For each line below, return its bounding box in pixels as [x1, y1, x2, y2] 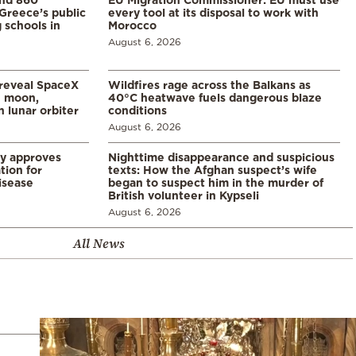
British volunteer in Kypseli [108, 188, 259, 201]
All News [72, 234, 125, 252]
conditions [108, 103, 167, 116]
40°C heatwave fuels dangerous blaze [108, 91, 322, 103]
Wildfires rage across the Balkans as [108, 78, 311, 91]
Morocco [108, 18, 157, 31]
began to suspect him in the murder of [108, 176, 323, 188]
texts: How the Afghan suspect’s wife [108, 163, 317, 176]
